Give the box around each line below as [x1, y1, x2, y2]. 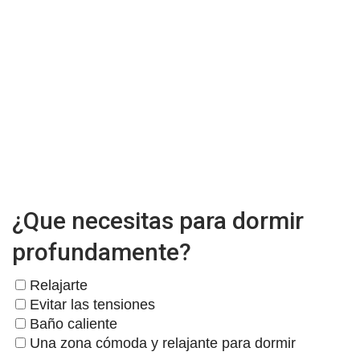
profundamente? [12, 238, 191, 267]
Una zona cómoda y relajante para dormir [26, 335, 296, 352]
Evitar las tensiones [26, 297, 155, 313]
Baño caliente [26, 316, 117, 333]
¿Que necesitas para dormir [12, 207, 304, 235]
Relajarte [26, 277, 88, 294]
